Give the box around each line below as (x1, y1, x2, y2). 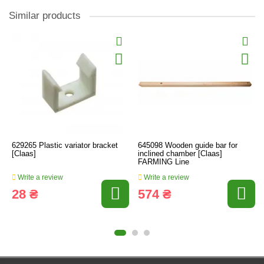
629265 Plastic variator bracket (12, 141, 118, 150)
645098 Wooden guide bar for (138, 141, 237, 150)
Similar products (9, 10, 81, 21)
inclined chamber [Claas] (138, 149, 222, 158)
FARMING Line (138, 157, 189, 166)
